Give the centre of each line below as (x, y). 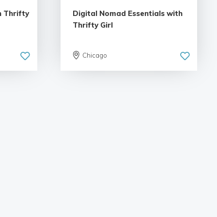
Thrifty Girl (93, 25)
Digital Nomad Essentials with (127, 14)
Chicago (94, 55)
